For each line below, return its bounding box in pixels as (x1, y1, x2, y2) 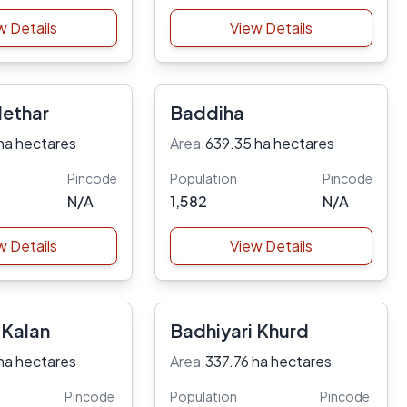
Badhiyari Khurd (169, 319, 309, 342)
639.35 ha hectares (204, 134, 334, 153)
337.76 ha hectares (204, 352, 332, 371)
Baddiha (169, 101, 244, 124)
